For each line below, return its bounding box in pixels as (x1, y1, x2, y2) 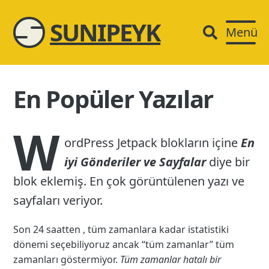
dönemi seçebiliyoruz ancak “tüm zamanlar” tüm (13, 238, 235, 252)
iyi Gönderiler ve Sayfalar (64, 154, 207, 171)
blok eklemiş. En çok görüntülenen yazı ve (13, 173, 245, 190)
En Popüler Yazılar (13, 82, 213, 116)
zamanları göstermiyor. (13, 253, 121, 267)
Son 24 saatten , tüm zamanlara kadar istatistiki (13, 223, 229, 237)
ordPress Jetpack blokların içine (64, 134, 241, 151)
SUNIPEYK (50, 15, 161, 49)
